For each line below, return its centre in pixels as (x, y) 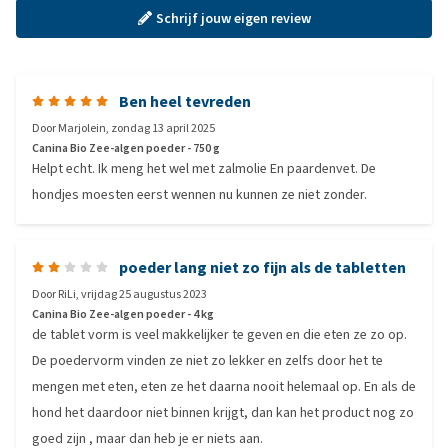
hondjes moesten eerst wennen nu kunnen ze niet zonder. (199, 194)
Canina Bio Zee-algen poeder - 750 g (126, 148)
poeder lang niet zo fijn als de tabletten (262, 267)
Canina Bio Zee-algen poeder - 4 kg (123, 314)
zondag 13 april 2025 (163, 128)
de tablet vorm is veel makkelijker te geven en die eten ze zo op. (219, 334)
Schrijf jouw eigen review (233, 18)
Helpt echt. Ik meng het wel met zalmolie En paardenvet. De (204, 168)
